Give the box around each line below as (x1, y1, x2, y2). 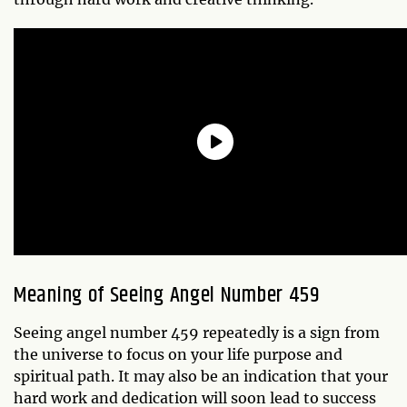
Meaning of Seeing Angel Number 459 (14, 278, 320, 312)
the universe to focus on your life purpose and (14, 344, 342, 363)
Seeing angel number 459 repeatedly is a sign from (14, 323, 380, 342)
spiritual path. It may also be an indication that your (14, 366, 388, 385)
